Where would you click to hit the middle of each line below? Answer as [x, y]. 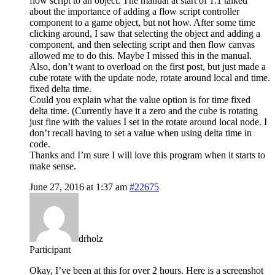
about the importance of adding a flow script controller [134, 11]
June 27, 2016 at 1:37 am [78, 187]
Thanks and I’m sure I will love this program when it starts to [147, 155]
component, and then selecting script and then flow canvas [142, 44]
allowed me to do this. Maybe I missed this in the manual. [141, 55]
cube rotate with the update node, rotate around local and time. [150, 77]
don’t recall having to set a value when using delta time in [141, 133]
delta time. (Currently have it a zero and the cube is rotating [144, 110]
